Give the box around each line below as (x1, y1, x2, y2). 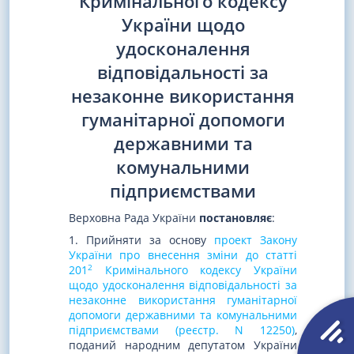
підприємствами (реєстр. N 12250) (69, 322, 295, 338)
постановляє (199, 209, 272, 225)
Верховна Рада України (69, 209, 199, 225)
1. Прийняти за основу (69, 232, 214, 248)
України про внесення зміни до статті (69, 247, 297, 263)
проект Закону (214, 232, 297, 248)
